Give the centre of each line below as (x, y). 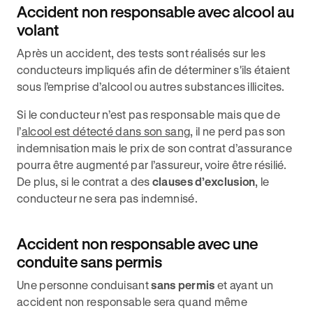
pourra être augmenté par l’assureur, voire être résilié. (152, 165)
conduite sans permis (89, 262)
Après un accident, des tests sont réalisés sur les (141, 53)
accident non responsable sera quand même (132, 301)
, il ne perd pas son (238, 131)
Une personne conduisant (84, 285)
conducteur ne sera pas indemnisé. (107, 198)
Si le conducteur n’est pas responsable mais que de (148, 114)
